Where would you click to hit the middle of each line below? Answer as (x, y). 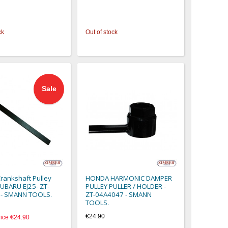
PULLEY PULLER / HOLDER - (126, 186)
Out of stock (102, 32)
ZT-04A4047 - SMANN (119, 194)
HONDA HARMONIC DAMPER (129, 178)
